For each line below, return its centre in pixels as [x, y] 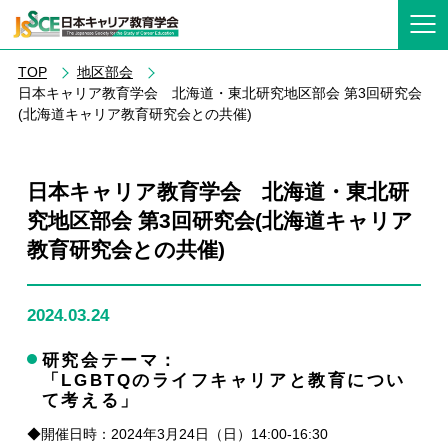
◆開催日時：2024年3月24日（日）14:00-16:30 [177, 434]
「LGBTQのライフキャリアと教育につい [223, 380]
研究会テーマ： [110, 360]
